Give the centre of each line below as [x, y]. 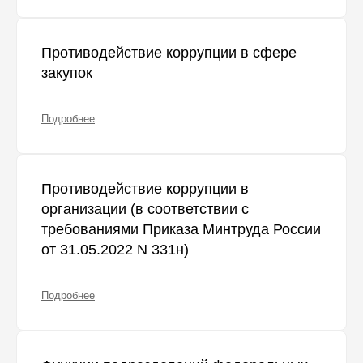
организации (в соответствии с [145, 209]
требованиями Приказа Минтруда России [181, 230]
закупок [67, 73]
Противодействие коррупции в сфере [169, 53]
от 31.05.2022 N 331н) [115, 250]
